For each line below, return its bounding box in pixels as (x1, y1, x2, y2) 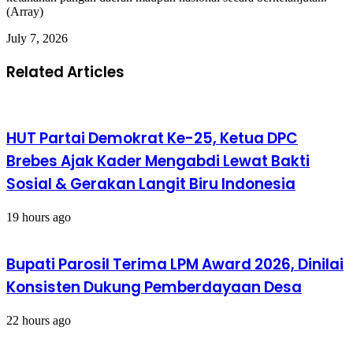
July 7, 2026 (6, 31, 68, 45)
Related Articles (6, 61, 124, 83)
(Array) (6, 4, 43, 18)
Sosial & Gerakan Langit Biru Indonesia (6, 173, 295, 195)
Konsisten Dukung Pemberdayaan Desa (6, 277, 302, 299)
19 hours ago (6, 210, 71, 224)
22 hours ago (6, 314, 71, 328)
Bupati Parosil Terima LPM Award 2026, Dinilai (6, 254, 344, 276)
